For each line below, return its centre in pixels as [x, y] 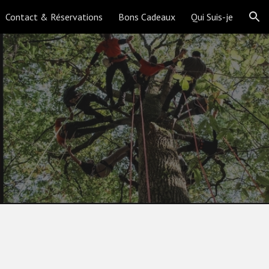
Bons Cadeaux [147, 17]
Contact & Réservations [54, 17]
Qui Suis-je [212, 17]
